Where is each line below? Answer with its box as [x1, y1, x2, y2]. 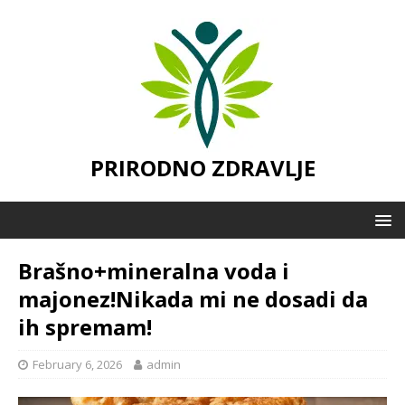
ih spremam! [18, 312, 152, 342]
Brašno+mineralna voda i [18, 256, 289, 286]
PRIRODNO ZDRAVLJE [89, 153, 316, 183]
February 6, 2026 [33, 356, 122, 372]
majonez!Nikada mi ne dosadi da [18, 284, 368, 314]
